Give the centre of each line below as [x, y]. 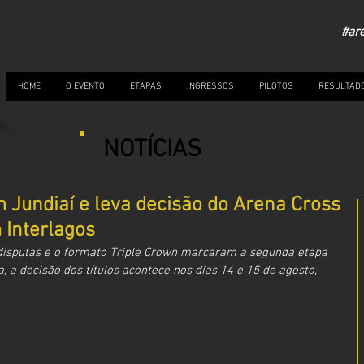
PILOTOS [276, 87]
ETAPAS [146, 87]
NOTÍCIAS [152, 150]
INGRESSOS [210, 87]
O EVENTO [85, 87]
